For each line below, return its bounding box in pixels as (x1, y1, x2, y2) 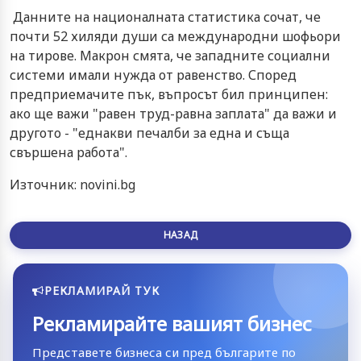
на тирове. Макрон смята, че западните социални (10, 46, 330, 64)
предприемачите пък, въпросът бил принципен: (10, 85, 328, 103)
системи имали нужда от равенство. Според (10, 65, 297, 84)
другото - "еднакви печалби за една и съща (10, 123, 289, 142)
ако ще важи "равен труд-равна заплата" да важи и (10, 104, 337, 122)
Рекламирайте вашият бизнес (32, 309, 312, 337)
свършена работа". (10, 143, 127, 161)
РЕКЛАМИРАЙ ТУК (44, 282, 160, 298)
